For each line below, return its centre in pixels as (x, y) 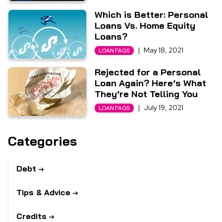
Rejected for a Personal (148, 72)
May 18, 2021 (164, 50)
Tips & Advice (43, 192)
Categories (42, 141)
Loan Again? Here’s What (151, 83)
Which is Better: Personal (152, 15)
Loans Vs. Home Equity (145, 26)
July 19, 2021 (164, 108)
